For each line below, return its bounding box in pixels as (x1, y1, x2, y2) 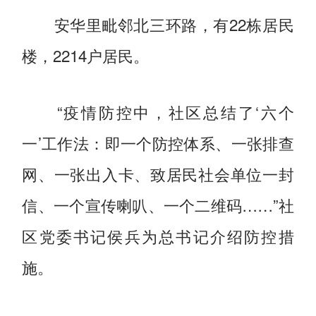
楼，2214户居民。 (22, 43, 150, 66)
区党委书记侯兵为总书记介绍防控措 (22, 224, 294, 247)
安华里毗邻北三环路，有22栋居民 (22, 12, 294, 35)
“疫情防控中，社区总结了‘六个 (22, 99, 294, 123)
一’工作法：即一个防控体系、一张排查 (22, 130, 294, 154)
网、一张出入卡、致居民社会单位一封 (22, 162, 294, 185)
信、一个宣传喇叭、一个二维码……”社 (22, 193, 294, 216)
